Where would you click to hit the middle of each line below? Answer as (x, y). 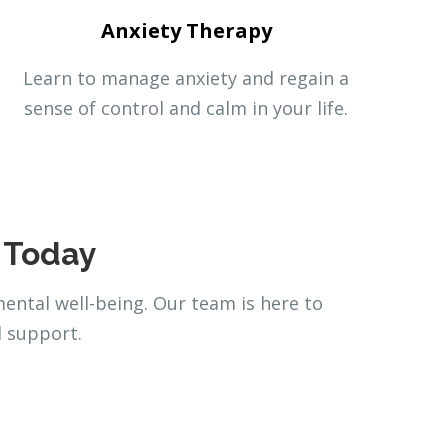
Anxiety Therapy (186, 30)
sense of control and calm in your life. (186, 107)
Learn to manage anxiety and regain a (186, 77)
